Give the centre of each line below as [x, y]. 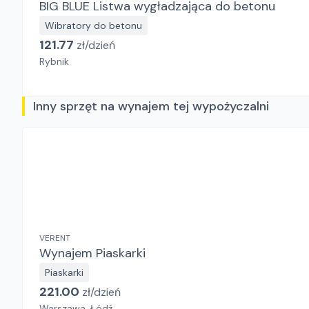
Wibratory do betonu [93, 26]
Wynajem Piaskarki [121, 253]
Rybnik [54, 61]
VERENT [55, 238]
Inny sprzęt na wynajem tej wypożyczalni [151, 106]
